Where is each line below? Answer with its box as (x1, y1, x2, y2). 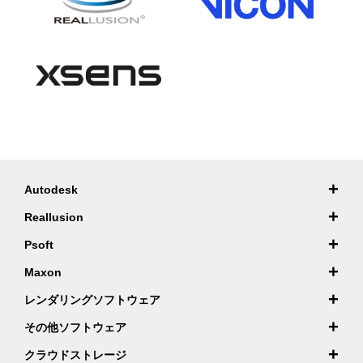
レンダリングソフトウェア (24, 293, 160, 307)
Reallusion (24, 211, 83, 224)
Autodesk (24, 183, 78, 197)
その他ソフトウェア (24, 321, 126, 335)
